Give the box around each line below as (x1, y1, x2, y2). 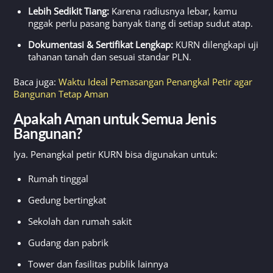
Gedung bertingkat (28, 193, 107, 206)
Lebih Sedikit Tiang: (28, 4, 110, 17)
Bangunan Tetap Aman (13, 87, 109, 100)
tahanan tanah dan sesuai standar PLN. (28, 50, 192, 63)
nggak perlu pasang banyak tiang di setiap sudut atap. (28, 16, 253, 29)
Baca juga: (13, 75, 59, 88)
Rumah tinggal (28, 172, 89, 185)
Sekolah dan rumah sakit (28, 214, 132, 227)
